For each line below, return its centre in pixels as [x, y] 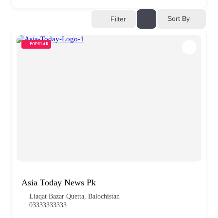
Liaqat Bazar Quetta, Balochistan [74, 196]
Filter [118, 19]
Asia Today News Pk [59, 182]
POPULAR [39, 44]
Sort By [179, 19]
